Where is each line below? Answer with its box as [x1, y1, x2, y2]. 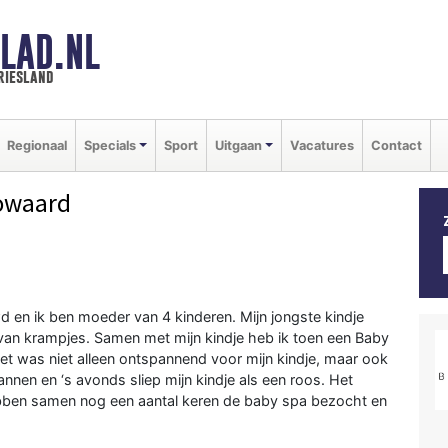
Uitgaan [214, 137, 262, 153]
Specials [84, 137, 136, 153]
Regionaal [7, 137, 67, 153]
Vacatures [289, 137, 354, 153]
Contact [370, 137, 422, 153]
